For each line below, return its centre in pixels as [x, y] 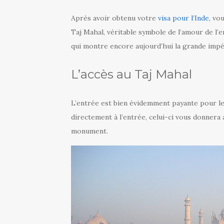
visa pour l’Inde [183, 18]
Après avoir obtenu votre [114, 18]
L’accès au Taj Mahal [131, 74]
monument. [89, 131]
